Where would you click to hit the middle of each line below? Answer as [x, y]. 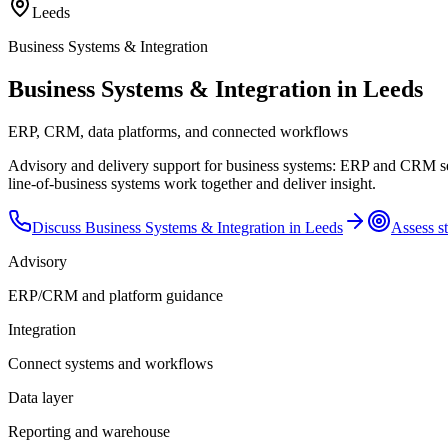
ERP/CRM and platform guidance [115, 295]
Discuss [58, 227]
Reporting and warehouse [89, 431]
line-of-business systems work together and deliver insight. [192, 183]
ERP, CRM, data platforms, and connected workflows [178, 131]
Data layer [40, 397]
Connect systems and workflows [110, 363]
